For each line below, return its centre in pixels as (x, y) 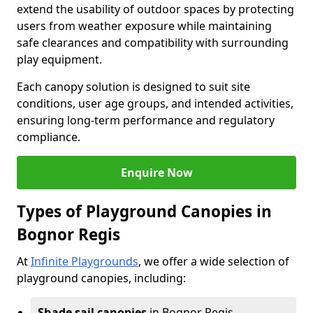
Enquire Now (156, 173)
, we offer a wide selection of (214, 261)
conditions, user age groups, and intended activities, (155, 103)
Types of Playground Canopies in (144, 211)
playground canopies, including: (101, 278)
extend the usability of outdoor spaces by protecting (155, 9)
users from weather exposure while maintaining (144, 26)
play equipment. (59, 59)
